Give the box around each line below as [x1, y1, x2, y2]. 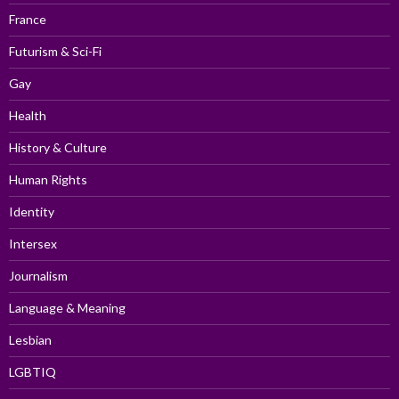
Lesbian [9, 331, 52, 347]
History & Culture [9, 139, 107, 155]
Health [9, 107, 46, 123]
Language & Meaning [9, 299, 126, 315]
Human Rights [9, 171, 87, 187]
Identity [9, 203, 54, 219]
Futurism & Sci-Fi [9, 43, 102, 59]
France [9, 11, 46, 27]
